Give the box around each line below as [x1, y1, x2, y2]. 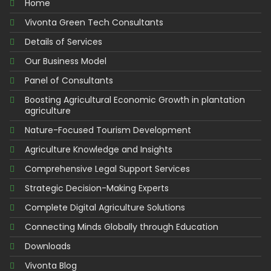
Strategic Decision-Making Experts [25, 182, 169, 194]
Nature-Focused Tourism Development [25, 124, 192, 136]
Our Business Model [25, 55, 107, 67]
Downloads [25, 240, 71, 252]
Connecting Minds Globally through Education [25, 221, 219, 233]
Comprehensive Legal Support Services [25, 163, 191, 175]
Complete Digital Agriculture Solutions [25, 201, 186, 214]
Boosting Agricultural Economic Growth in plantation [25, 94, 246, 106]
